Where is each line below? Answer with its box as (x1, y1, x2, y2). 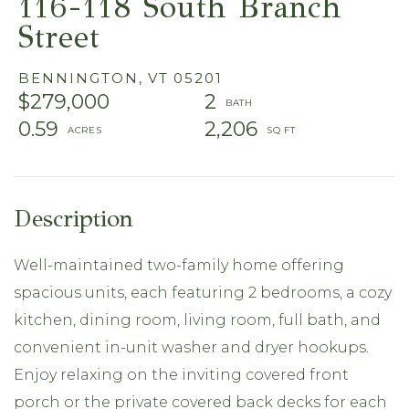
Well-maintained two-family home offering (14, 256, 344, 274)
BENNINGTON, (18, 68, 143, 87)
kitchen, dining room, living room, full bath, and (14, 310, 381, 329)
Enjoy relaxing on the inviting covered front (14, 365, 349, 383)
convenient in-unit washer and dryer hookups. (14, 338, 369, 356)
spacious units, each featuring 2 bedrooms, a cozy (14, 283, 392, 301)
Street (18, 18, 100, 56)
